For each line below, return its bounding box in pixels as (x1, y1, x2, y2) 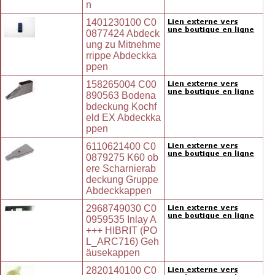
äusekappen (86, 247, 140, 258)
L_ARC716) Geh (86, 236, 159, 247)
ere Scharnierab (86, 163, 156, 174)
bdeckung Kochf (86, 101, 157, 112)
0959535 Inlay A (86, 214, 157, 225)
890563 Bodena (86, 90, 156, 101)
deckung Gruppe (86, 174, 158, 185)
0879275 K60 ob (86, 152, 158, 163)
